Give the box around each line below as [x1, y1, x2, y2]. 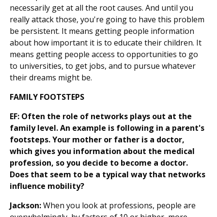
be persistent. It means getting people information [10, 26, 194, 37]
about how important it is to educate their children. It [10, 37, 201, 48]
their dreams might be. [10, 72, 92, 83]
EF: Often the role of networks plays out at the [10, 111, 192, 122]
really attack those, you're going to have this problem [10, 14, 204, 25]
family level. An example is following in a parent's [10, 123, 204, 134]
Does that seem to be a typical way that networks [10, 169, 205, 180]
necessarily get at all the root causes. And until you [10, 2, 193, 14]
